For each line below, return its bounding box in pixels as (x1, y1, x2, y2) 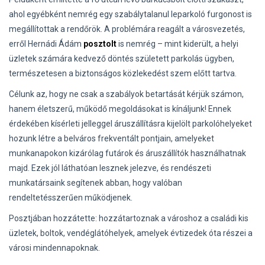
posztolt (83, 39, 117, 49)
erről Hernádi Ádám (9, 39, 83, 49)
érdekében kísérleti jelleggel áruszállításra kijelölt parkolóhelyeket (9, 119, 252, 128)
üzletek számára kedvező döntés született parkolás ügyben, (9, 54, 234, 63)
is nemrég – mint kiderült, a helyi (117, 39, 238, 49)
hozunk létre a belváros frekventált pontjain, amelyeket (9, 134, 214, 143)
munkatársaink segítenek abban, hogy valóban (9, 178, 182, 188)
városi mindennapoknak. (9, 243, 100, 253)
